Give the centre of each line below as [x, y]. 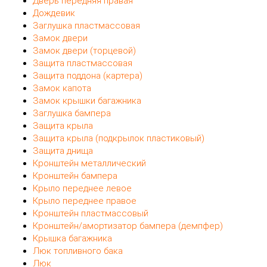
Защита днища [63, 150]
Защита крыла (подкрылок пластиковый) [119, 138]
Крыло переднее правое [85, 201]
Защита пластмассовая [83, 63]
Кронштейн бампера [75, 176]
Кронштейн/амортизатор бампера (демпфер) [128, 226]
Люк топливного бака [78, 251]
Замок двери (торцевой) [84, 50]
